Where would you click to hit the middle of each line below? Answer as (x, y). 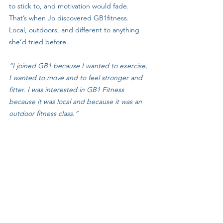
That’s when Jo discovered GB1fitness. (70, 18)
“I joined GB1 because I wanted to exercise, (79, 66)
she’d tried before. (39, 42)
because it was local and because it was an (76, 102)
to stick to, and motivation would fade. (69, 6)
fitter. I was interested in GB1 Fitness (67, 90)
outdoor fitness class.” (44, 113)
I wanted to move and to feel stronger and (77, 78)
